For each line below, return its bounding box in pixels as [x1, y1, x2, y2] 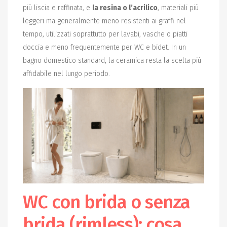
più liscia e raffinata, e [23, 4, 92, 13]
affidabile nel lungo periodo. [23, 69, 110, 79]
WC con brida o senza [23, 191, 190, 213]
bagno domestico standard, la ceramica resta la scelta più [23, 56, 201, 65]
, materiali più [158, 4, 199, 13]
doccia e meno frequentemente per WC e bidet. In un [23, 43, 186, 52]
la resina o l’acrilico [92, 4, 158, 13]
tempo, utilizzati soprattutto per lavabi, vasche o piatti [23, 30, 187, 39]
